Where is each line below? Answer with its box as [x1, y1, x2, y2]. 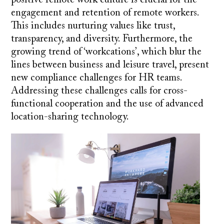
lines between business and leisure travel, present [11, 59, 209, 70]
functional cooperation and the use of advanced [11, 98, 204, 109]
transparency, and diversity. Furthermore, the [11, 33, 193, 44]
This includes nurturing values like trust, [11, 20, 175, 31]
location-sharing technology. [11, 111, 129, 122]
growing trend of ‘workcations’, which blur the [11, 46, 202, 57]
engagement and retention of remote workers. [11, 7, 199, 18]
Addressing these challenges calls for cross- [11, 85, 188, 96]
